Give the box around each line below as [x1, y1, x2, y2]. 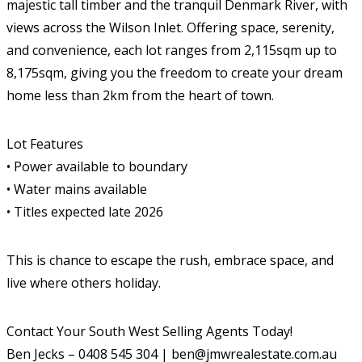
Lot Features [6, 135, 83, 153]
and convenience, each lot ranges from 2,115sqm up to [6, 41, 337, 59]
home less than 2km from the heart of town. [6, 86, 274, 104]
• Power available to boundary [6, 158, 187, 175]
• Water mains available [6, 180, 147, 198]
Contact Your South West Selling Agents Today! [6, 322, 293, 340]
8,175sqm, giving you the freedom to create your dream [6, 64, 343, 82]
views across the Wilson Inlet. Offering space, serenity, [6, 19, 335, 36]
